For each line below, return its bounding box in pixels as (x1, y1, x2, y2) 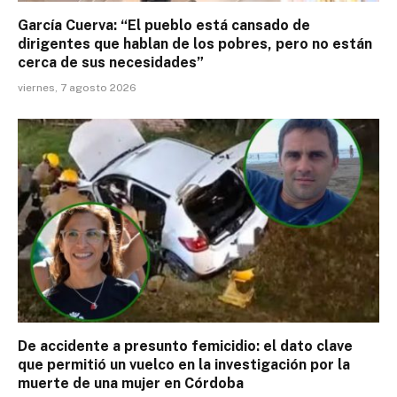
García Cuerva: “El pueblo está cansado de (18, 17, 310, 35)
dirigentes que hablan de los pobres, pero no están (18, 35, 372, 53)
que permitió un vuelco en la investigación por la (18, 355, 350, 373)
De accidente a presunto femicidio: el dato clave (18, 337, 353, 354)
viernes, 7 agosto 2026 (18, 82, 136, 95)
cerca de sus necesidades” (18, 54, 204, 72)
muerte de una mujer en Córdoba (18, 374, 244, 392)
